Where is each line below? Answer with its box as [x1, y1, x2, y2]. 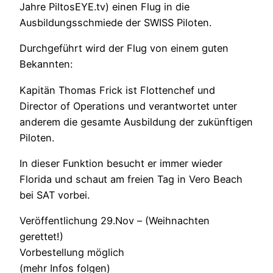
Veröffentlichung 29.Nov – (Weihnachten [19, 214, 210, 227]
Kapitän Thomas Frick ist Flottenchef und [19, 83, 215, 96]
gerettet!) [19, 230, 63, 243]
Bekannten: [19, 58, 73, 71]
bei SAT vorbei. [19, 188, 90, 201]
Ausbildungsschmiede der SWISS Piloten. [19, 16, 211, 29]
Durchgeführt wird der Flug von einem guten [19, 42, 229, 55]
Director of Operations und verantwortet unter [19, 99, 237, 112]
